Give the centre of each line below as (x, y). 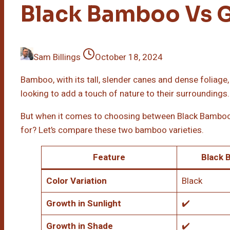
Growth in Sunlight (83, 204)
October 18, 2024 (129, 57)
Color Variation (76, 181)
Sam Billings (57, 57)
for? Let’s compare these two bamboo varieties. (112, 130)
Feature (109, 158)
